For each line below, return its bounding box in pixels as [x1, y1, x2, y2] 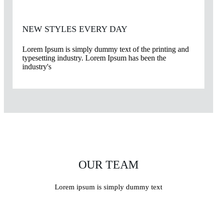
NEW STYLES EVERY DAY [22, 24, 127, 34]
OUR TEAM [78, 158, 139, 171]
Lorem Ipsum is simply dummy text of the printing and [22, 45, 189, 53]
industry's [22, 62, 51, 71]
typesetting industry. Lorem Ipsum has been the [22, 53, 166, 62]
